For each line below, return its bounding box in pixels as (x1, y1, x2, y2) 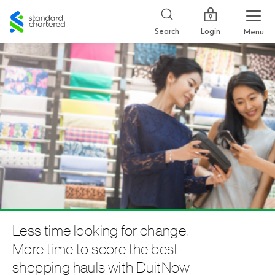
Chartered (9, 18, 52, 31)
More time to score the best (12, 242, 179, 257)
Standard (9, 7, 47, 19)
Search (155, 26, 179, 36)
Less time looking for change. (12, 223, 188, 238)
